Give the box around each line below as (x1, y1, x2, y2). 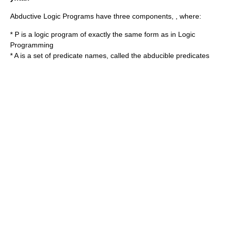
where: (178, 12, 201, 20)
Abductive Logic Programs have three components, (10, 12, 176, 20)
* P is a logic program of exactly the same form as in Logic (10, 30, 195, 38)
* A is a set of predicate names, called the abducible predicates (10, 51, 209, 60)
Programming (10, 41, 53, 49)
